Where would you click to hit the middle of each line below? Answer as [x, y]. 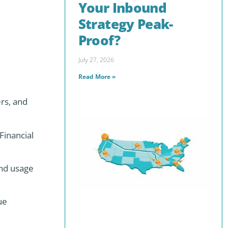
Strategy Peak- [125, 24]
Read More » [97, 76]
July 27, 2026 [96, 60]
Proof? [99, 40]
